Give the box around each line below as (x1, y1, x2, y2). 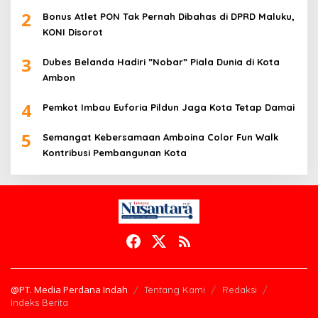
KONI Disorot (43, 26, 103, 38)
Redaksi (222, 283, 257, 295)
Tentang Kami (144, 283, 205, 295)
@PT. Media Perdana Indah (11, 283, 128, 296)
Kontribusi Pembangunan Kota (43, 147, 187, 159)
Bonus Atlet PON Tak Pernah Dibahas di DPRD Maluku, (43, 11, 295, 23)
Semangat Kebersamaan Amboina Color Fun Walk (43, 131, 278, 143)
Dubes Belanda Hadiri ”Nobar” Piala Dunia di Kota (43, 56, 280, 68)
